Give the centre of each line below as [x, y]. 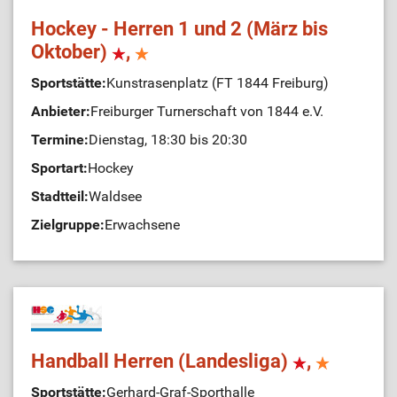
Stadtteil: [60, 196]
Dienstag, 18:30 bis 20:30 [168, 140]
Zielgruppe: [68, 225]
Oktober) [71, 52]
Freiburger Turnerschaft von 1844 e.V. [207, 111]
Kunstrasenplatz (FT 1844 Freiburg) [218, 83]
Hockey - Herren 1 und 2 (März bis [179, 29]
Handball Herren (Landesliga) [162, 361]
